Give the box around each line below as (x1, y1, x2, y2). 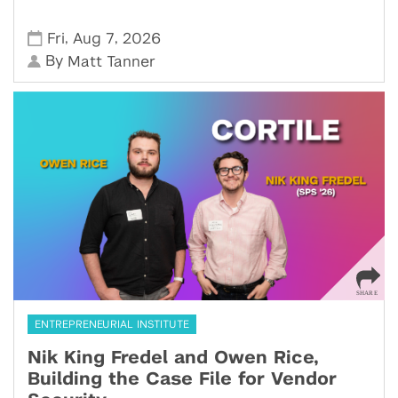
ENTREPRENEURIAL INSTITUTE (35, 319, 189, 330)
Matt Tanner (68, 54, 156, 70)
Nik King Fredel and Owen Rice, (28, 349, 319, 368)
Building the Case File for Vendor (28, 370, 337, 389)
